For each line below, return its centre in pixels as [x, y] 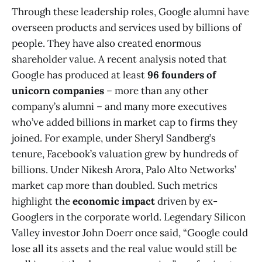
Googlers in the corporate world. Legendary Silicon [129, 217]
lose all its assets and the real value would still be [124, 249]
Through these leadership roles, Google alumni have [130, 12]
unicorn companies [58, 91]
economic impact [114, 201]
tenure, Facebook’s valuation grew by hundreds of [125, 154]
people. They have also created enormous [106, 44]
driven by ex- [186, 201]
